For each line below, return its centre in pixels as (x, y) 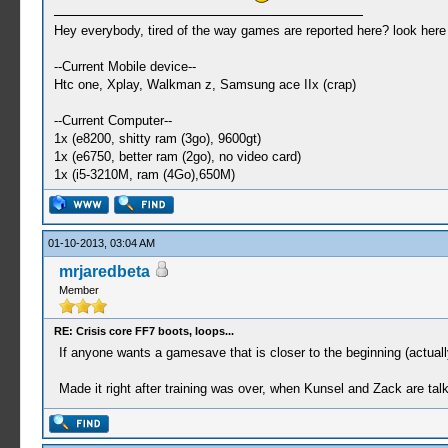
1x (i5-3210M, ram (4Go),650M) (144, 174)
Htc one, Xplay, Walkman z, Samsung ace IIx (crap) (204, 84)
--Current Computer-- (112, 120)
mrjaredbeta (104, 271)
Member (78, 290)
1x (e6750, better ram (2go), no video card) (177, 156)
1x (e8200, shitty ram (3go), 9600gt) (157, 138)
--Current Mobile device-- (124, 66)
